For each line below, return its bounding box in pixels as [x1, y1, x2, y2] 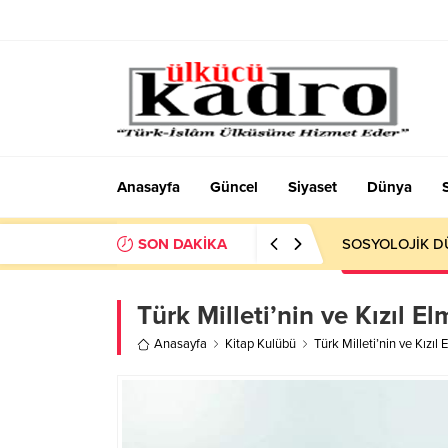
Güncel [210, 178, 258, 196]
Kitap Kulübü [225, 336, 296, 352]
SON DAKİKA [138, 235, 227, 253]
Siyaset [288, 178, 337, 196]
